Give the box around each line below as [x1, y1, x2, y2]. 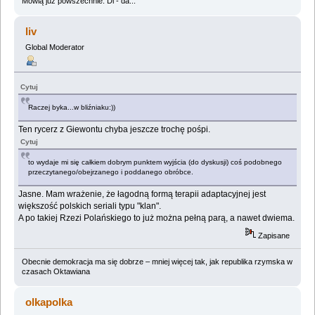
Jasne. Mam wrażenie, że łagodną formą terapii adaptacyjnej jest [18, 189, 266, 200]
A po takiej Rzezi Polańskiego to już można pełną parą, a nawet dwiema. [18, 213, 295, 224]
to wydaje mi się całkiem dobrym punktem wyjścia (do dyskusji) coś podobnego [28, 158, 283, 167]
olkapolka [25, 295, 73, 308]
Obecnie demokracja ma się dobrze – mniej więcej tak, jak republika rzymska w [21, 257, 292, 266]
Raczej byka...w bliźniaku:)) [28, 103, 116, 112]
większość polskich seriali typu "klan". [18, 201, 162, 212]
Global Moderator [25, 43, 84, 52]
